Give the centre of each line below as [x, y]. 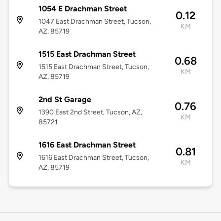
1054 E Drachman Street [82, 9]
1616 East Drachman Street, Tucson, [93, 158]
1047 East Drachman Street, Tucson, [94, 22]
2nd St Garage [65, 100]
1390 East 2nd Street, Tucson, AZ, [90, 112]
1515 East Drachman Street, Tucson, [93, 67]
